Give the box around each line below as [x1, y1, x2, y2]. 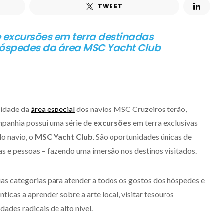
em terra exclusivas [133, 118, 198, 127]
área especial [31, 104, 75, 113]
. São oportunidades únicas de [93, 132, 192, 141]
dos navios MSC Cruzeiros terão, [75, 104, 187, 113]
